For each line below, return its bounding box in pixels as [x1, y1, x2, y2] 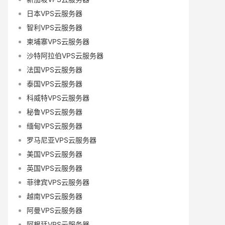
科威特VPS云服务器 [27, 93, 89, 102]
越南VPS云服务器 [27, 191, 82, 200]
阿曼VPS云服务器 [27, 205, 82, 214]
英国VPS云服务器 [27, 163, 82, 172]
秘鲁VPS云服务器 [27, 107, 82, 116]
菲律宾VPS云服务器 [27, 177, 89, 186]
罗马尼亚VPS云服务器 [27, 135, 96, 144]
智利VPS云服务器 [27, 23, 82, 32]
